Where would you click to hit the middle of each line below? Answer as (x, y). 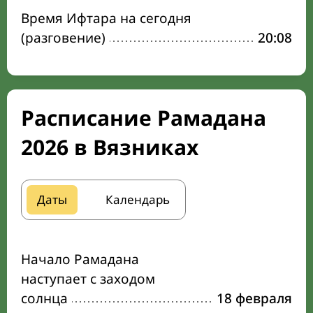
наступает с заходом (88, 279)
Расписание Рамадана (144, 118)
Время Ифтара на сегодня (106, 18)
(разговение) (63, 38)
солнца (44, 298)
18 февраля (254, 298)
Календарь (138, 199)
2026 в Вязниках (110, 147)
